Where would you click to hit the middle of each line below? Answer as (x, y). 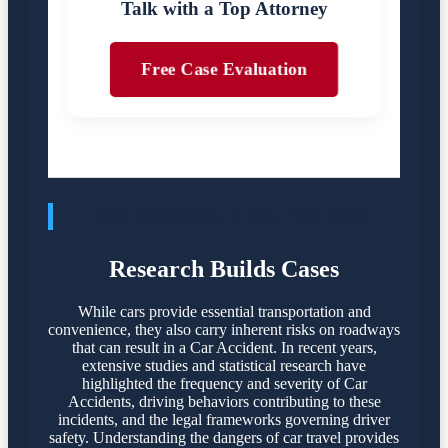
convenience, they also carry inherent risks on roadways (224, 329)
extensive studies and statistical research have (224, 365)
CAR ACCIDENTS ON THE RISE (231, 217)
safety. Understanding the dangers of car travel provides (224, 437)
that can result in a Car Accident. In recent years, (224, 347)
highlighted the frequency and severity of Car (224, 383)
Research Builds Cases (224, 268)
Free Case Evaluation (224, 68)
